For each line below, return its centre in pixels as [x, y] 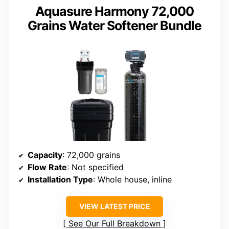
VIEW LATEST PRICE [114, 207]
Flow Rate [47, 167]
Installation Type [60, 180]
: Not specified [95, 167]
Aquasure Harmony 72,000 [114, 12]
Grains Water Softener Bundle [114, 26]
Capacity [45, 155]
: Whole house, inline [132, 180]
